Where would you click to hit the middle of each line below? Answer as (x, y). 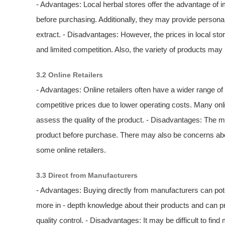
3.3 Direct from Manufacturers (87, 176)
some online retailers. (71, 150)
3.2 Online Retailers (70, 75)
